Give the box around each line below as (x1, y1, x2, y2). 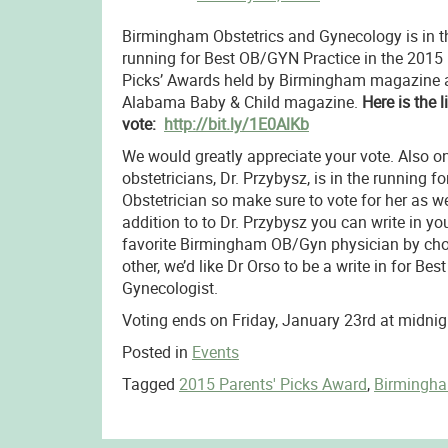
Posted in (121, 341, 192, 363)
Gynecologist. (121, 277, 218, 299)
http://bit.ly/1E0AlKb (163, 113, 309, 135)
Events (191, 341, 239, 363)
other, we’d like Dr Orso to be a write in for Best (121, 255, 446, 277)
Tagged (121, 373, 179, 395)
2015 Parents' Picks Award (178, 373, 367, 395)
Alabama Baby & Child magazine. (121, 91, 362, 113)
